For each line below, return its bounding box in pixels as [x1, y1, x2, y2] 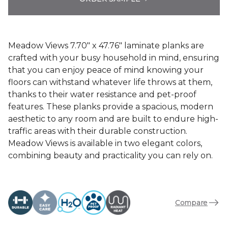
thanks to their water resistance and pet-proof [8, 90, 196, 99]
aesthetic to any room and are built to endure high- [8, 114, 218, 124]
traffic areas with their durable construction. [8, 126, 187, 136]
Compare [175, 197, 208, 207]
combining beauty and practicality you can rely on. [8, 151, 213, 160]
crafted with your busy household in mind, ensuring [8, 53, 219, 63]
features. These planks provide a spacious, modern [8, 102, 213, 111]
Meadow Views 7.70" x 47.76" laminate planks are [8, 41, 204, 50]
